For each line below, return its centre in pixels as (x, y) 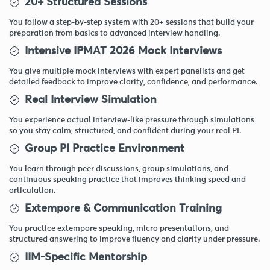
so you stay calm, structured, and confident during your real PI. (125, 131)
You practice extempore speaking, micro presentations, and (119, 228)
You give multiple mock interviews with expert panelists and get (127, 71)
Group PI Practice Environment (105, 149)
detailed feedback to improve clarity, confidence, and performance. (133, 82)
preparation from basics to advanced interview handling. (115, 33)
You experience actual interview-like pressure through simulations (132, 120)
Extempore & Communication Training (123, 208)
